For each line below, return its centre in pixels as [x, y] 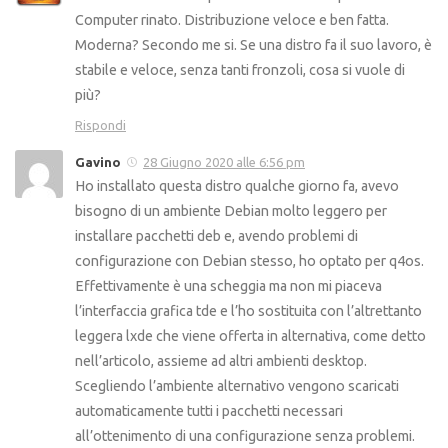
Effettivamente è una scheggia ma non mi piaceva [228, 286]
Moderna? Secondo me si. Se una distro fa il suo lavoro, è [253, 45]
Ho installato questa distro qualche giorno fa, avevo [237, 186]
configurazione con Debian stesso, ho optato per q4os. [249, 261]
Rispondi [100, 125]
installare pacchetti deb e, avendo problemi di [216, 236]
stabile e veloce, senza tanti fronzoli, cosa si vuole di [240, 70]
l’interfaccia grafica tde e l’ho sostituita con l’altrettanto [248, 311]
